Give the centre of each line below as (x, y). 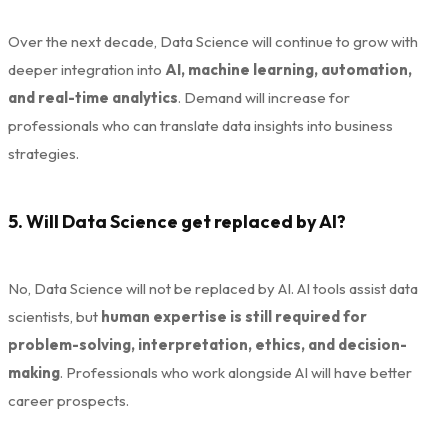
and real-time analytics (93, 98)
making (34, 373)
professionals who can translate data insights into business (200, 126)
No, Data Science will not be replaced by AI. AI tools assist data (213, 289)
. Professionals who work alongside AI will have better (236, 373)
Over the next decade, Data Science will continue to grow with (213, 42)
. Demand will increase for (264, 98)
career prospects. (68, 401)
